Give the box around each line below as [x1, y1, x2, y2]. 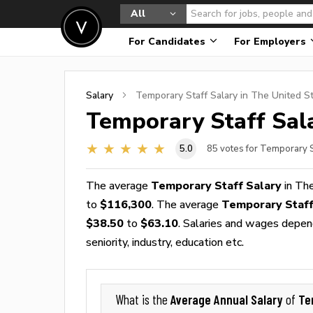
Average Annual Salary [170, 291, 286, 307]
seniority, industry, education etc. [86, 235, 244, 249]
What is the [115, 292, 170, 307]
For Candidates [129, 36, 208, 48]
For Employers [234, 36, 309, 48]
